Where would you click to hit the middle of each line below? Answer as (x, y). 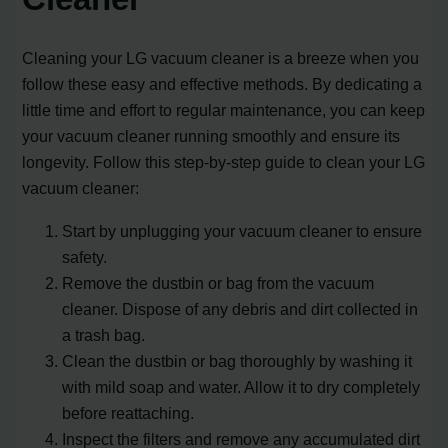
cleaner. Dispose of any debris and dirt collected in (240, 308)
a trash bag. (104, 334)
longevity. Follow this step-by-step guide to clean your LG (224, 162)
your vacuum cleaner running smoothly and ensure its (211, 136)
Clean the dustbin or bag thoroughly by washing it (237, 360)
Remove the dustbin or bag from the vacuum (218, 282)
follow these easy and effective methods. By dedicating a (222, 84)
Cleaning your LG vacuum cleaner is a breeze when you (221, 58)
